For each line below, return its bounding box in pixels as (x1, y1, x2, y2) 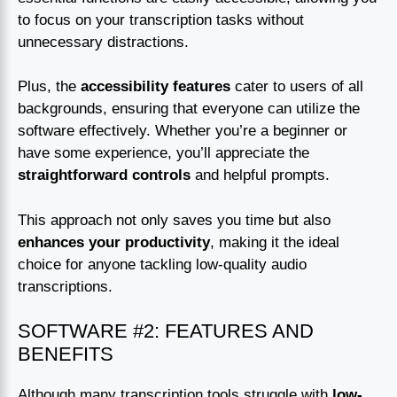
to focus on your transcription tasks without (18, 11, 304, 28)
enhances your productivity (18, 233, 210, 251)
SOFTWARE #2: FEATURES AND (18, 320, 314, 343)
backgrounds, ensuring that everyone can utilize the (18, 100, 360, 118)
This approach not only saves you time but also (18, 211, 331, 229)
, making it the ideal (210, 233, 339, 251)
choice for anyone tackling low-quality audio (18, 255, 307, 273)
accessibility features (81, 78, 230, 96)
